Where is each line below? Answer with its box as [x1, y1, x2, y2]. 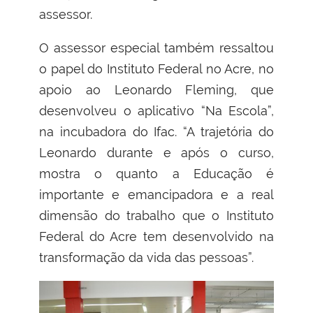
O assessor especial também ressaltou [39, 40, 274, 55]
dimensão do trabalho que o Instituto [39, 208, 274, 223]
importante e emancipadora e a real [39, 187, 274, 202]
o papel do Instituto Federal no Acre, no [39, 61, 274, 76]
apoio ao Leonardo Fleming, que [39, 82, 274, 97]
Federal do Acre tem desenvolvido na [39, 228, 274, 244]
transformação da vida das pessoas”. [39, 249, 254, 265]
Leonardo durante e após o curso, [39, 145, 274, 160]
